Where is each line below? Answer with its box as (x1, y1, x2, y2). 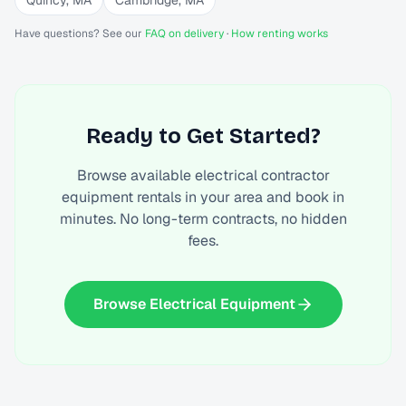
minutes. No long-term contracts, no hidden (59, 209, 347, 228)
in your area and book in (181, 188, 344, 207)
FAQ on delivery (145, 26, 224, 41)
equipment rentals (62, 188, 181, 207)
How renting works (231, 26, 328, 41)
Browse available (76, 166, 195, 185)
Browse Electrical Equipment (92, 295, 295, 314)
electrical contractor (194, 166, 330, 185)
